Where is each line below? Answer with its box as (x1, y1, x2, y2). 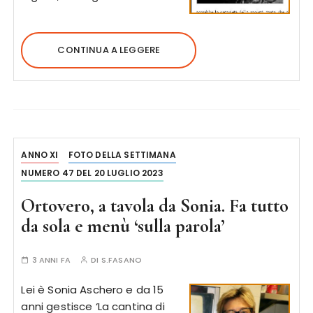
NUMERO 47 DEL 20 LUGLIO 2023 (21, 167, 163, 179)
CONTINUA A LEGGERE (57, 43, 161, 57)
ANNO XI (21, 149, 59, 161)
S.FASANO (101, 254, 142, 265)
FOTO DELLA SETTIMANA (68, 149, 176, 161)
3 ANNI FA (31, 254, 71, 265)
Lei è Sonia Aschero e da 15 (21, 282, 164, 297)
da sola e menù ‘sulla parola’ (21, 214, 225, 238)
